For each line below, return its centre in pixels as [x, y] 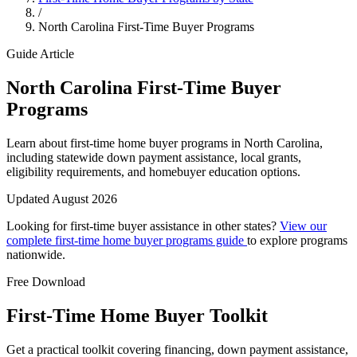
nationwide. [36, 254]
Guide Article [40, 54]
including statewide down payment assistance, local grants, [154, 157]
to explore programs [297, 240]
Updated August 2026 [62, 198]
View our [303, 226]
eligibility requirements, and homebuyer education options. [153, 171]
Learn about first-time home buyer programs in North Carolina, [165, 143]
